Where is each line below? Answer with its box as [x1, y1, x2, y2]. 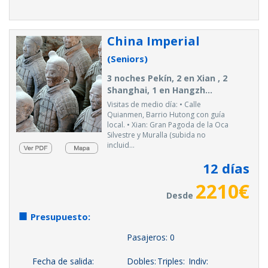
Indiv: [188, 255, 208, 267]
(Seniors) [107, 53, 148, 65]
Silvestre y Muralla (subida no [107, 130, 206, 140]
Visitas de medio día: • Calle [107, 99, 201, 109]
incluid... [107, 140, 135, 150]
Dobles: [127, 255, 156, 267]
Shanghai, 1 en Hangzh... [107, 84, 212, 96]
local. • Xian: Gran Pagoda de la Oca [107, 120, 229, 130]
